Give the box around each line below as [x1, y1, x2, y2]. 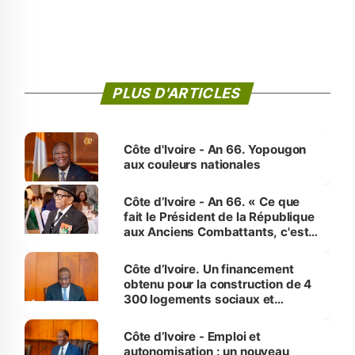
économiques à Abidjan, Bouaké [123, 306, 309, 322]
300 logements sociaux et [123, 291, 275, 307]
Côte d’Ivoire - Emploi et [123, 328, 261, 344]
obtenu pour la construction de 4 [123, 276, 312, 292]
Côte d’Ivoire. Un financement [123, 261, 294, 277]
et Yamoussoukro [123, 321, 224, 337]
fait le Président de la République [123, 208, 315, 224]
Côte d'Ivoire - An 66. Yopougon [123, 141, 307, 157]
